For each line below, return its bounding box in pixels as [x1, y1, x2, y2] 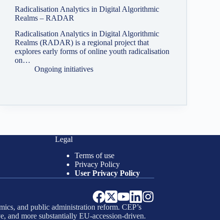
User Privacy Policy [74, 169, 140, 177]
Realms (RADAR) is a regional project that [14, 38, 149, 47]
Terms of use [74, 151, 114, 160]
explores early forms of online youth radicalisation [14, 47, 169, 56]
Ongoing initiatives [34, 65, 93, 74]
